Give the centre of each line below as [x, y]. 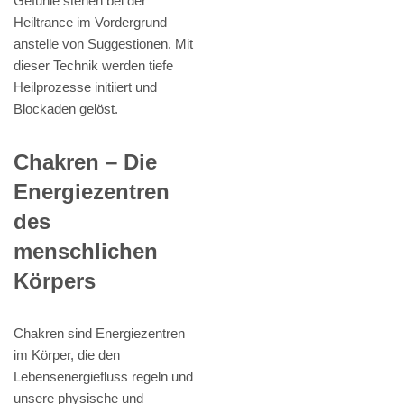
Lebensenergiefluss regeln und [103, 377]
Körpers [55, 281]
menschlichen [86, 252]
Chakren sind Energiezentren [99, 334]
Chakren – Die [85, 162]
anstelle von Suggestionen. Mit [103, 44]
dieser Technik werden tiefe [93, 66]
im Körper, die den [67, 355]
